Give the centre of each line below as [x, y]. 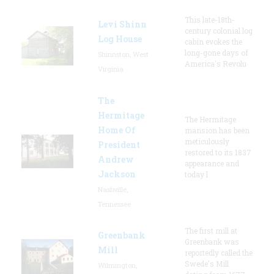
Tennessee [114, 204]
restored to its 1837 [218, 152]
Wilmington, [117, 265]
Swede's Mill [207, 263]
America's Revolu [216, 63]
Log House [120, 39]
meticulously [207, 141]
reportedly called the [219, 252]
